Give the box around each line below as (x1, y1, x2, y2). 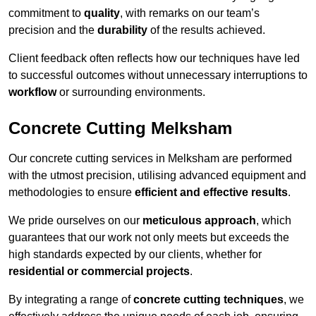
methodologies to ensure (8, 186, 135, 199)
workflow (8, 86, 56, 99)
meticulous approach (142, 214, 256, 227)
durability (97, 24, 147, 37)
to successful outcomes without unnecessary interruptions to (8, 69, 308, 82)
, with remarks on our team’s (120, 7, 260, 20)
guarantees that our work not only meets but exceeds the (8, 231, 289, 244)
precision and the (8, 24, 97, 37)
